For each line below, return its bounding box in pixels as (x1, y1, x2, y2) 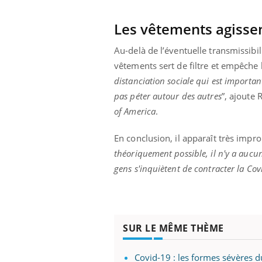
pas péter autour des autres (114, 89, 222, 102)
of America (114, 105, 156, 117)
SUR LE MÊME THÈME (123, 221, 224, 235)
